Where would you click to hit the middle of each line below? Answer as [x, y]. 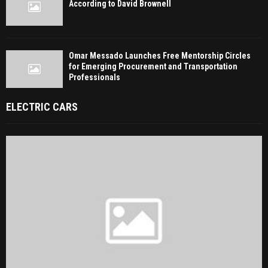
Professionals [95, 77]
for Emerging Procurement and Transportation [153, 66]
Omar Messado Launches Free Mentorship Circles [160, 55]
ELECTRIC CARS [42, 106]
